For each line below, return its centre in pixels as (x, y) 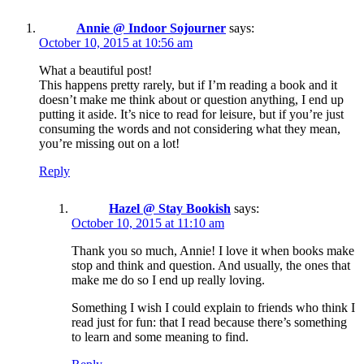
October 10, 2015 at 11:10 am (148, 223)
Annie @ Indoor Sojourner (151, 28)
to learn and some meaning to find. (160, 336)
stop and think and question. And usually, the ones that (211, 265)
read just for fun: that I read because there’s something (209, 322)
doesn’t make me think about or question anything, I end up (191, 99)
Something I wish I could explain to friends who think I (213, 307)
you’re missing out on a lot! (109, 143)
